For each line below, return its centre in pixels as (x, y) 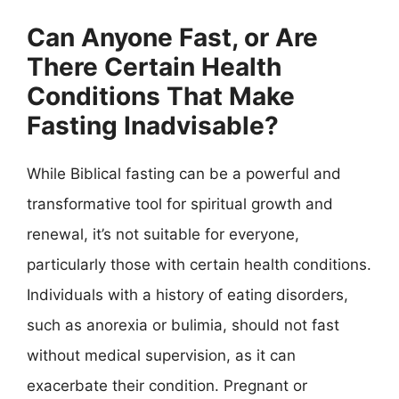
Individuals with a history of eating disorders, (187, 294)
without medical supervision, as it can (161, 355)
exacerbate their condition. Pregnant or (167, 385)
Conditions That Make (161, 96)
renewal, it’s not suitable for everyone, (163, 234)
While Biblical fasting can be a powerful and (184, 173)
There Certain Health (154, 66)
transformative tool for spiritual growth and (180, 204)
